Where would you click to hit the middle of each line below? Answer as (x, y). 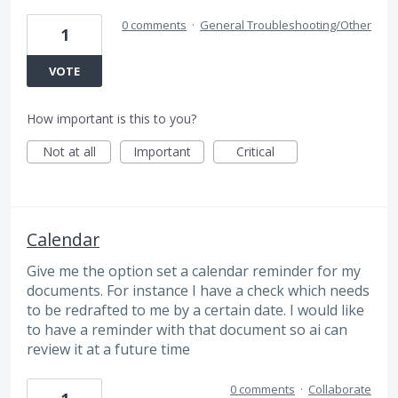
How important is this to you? (111, 118)
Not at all (69, 151)
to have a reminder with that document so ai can (187, 329)
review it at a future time (108, 349)
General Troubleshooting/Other (286, 24)
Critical (255, 151)
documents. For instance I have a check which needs (198, 290)
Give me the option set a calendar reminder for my (194, 271)
